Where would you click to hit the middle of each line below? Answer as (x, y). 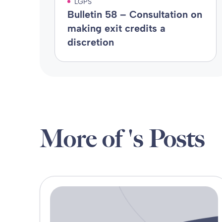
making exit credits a (116, 28)
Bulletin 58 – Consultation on (135, 14)
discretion (90, 42)
